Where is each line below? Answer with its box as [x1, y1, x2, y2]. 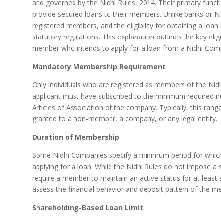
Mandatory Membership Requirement [32, 61, 166, 71]
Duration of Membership [32, 132, 119, 142]
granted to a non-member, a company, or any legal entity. [32, 113, 217, 123]
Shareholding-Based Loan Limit [32, 202, 143, 212]
